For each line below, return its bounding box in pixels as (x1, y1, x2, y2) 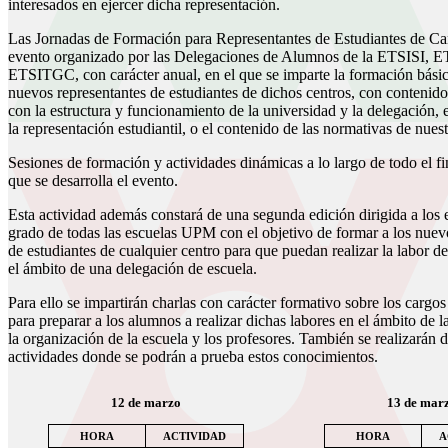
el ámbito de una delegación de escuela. (8, 259, 257, 277)
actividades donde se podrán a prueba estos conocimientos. (8, 347, 378, 365)
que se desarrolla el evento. (8, 171, 178, 189)
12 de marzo (111, 394, 181, 410)
